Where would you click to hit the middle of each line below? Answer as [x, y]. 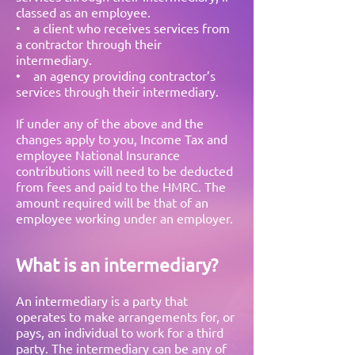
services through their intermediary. [117, 91]
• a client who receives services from [123, 28]
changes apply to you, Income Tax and [122, 139]
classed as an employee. [83, 12]
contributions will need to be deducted [124, 170]
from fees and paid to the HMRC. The [121, 186]
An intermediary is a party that [102, 300]
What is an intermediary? [117, 264]
